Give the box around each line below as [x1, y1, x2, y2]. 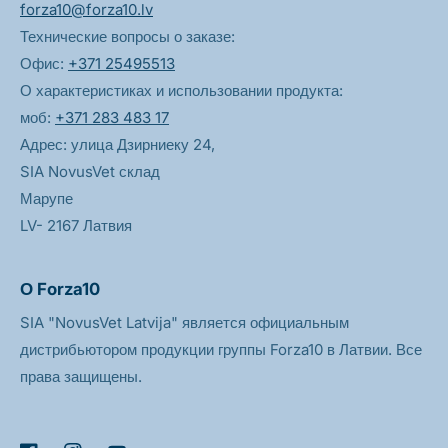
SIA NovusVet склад [20, 162, 160, 182]
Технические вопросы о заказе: [20, 27, 235, 47]
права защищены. [20, 367, 142, 387]
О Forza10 [20, 279, 100, 300]
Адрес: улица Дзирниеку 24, [20, 135, 215, 155]
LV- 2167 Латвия [20, 216, 132, 236]
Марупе [20, 189, 73, 209]
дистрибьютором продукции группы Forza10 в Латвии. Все [20, 340, 422, 360]
